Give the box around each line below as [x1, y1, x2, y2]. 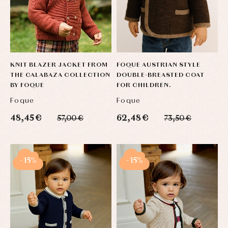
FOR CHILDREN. [117, 82, 172, 89]
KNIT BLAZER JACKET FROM [10, 62, 108, 69]
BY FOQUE [10, 82, 44, 89]
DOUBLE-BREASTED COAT [117, 72, 205, 79]
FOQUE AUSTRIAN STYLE [117, 62, 201, 69]
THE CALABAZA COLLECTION [10, 72, 110, 79]
